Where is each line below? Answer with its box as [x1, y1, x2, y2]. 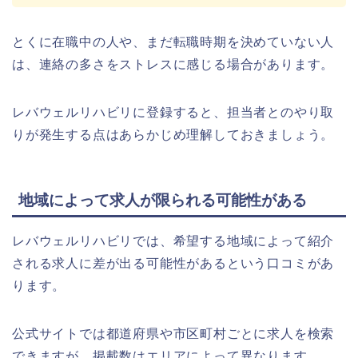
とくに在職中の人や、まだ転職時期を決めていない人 [12, 35, 335, 50]
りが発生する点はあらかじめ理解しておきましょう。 [12, 128, 335, 142]
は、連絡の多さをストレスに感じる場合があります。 [12, 58, 335, 72]
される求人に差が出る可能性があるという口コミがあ [12, 257, 335, 271]
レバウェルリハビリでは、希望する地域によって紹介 [12, 234, 335, 249]
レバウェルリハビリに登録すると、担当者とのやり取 [12, 105, 335, 120]
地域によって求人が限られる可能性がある [18, 192, 307, 209]
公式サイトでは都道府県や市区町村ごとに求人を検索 [12, 327, 335, 341]
